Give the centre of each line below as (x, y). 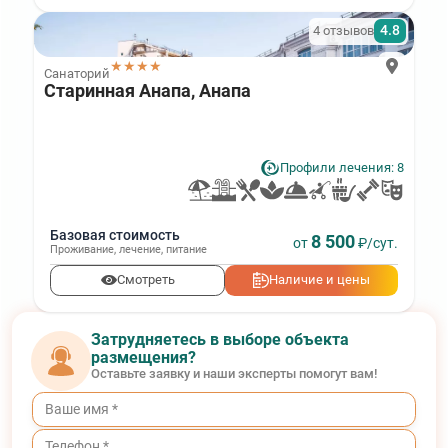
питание (186, 250)
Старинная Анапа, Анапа (147, 90)
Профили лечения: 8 (342, 168)
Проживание (82, 250)
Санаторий (76, 73)
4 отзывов (343, 31)
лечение (140, 250)
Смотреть (145, 280)
